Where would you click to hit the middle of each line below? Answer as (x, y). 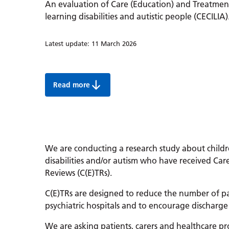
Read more (72, 85)
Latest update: (68, 44)
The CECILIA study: (109, 89)
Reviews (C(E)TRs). (78, 173)
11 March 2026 (114, 44)
